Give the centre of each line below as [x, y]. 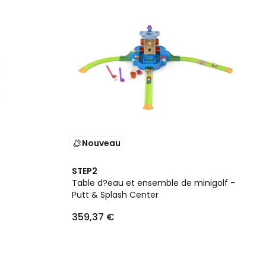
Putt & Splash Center [115, 195]
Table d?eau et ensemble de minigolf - [153, 183]
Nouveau [101, 143]
